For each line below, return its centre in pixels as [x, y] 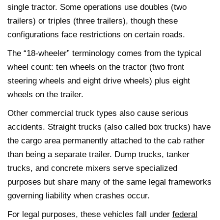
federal [185, 214]
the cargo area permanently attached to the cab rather [106, 140]
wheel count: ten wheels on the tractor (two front [96, 67]
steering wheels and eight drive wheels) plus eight [99, 81]
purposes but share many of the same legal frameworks [110, 182]
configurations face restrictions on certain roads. [96, 34]
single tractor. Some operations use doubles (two [97, 7]
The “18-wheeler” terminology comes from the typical [104, 53]
